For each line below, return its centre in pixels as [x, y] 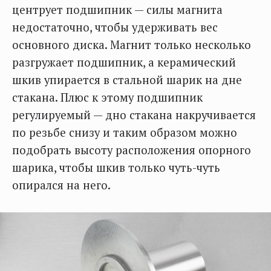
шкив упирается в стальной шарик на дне [127, 80]
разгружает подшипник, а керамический [124, 62]
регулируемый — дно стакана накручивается [134, 115]
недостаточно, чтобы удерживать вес [115, 27]
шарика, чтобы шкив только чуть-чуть [116, 168]
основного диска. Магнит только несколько [132, 45]
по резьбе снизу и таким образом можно [125, 132]
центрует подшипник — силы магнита [117, 10]
